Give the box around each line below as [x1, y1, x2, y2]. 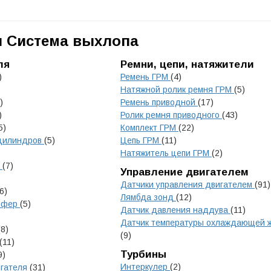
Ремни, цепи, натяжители [120, 59, 254, 70]
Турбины [120, 249, 166, 260]
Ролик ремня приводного [120, 110, 222, 120]
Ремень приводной [120, 97, 198, 107]
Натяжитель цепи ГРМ [120, 148, 212, 158]
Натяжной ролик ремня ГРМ [120, 85, 234, 94]
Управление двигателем [120, 166, 249, 178]
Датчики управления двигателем [120, 180, 255, 189]
